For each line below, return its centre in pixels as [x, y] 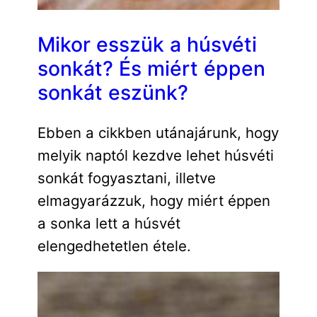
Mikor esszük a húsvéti [147, 45]
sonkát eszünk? [113, 93]
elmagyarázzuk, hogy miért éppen [154, 200]
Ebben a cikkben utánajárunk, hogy [158, 132]
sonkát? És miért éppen [151, 69]
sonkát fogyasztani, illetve [126, 178]
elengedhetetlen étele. [114, 246]
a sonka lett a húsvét [109, 223]
